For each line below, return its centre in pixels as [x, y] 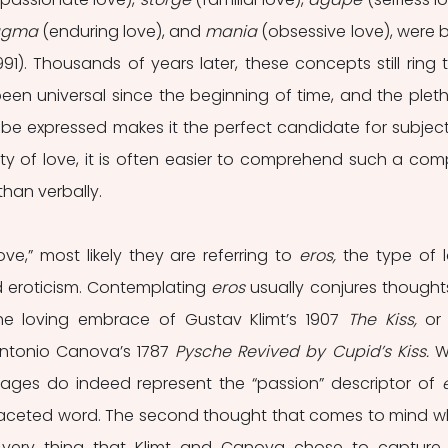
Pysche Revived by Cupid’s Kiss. [305, 351]
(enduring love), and [121, 31]
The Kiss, [386, 319]
